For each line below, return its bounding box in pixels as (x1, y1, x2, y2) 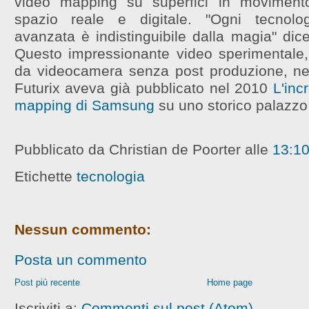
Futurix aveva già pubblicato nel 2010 (14, 80, 273, 97)
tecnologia (76, 168, 145, 184)
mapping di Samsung (14, 97, 154, 114)
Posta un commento (14, 251, 147, 268)
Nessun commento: (14, 221, 151, 237)
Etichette (14, 168, 77, 184)
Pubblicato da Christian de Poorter (14, 141, 245, 158)
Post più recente (14, 277, 80, 288)
